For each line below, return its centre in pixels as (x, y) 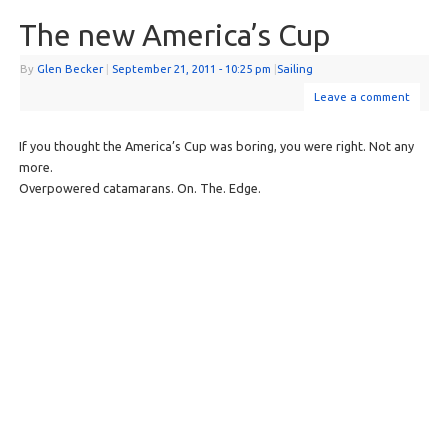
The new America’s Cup (174, 34)
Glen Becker (69, 68)
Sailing (294, 68)
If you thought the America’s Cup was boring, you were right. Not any (216, 145)
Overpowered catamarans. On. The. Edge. (139, 187)
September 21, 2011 (163, 68)
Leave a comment (361, 96)
